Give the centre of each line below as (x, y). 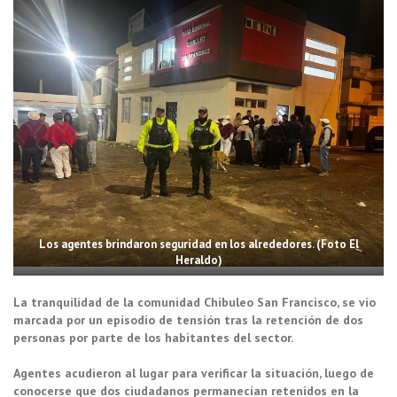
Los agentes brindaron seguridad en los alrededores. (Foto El (198, 244)
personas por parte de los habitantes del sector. (153, 337)
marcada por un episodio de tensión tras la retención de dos (188, 319)
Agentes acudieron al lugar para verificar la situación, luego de (194, 373)
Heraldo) (198, 260)
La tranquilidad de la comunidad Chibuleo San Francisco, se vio (195, 302)
